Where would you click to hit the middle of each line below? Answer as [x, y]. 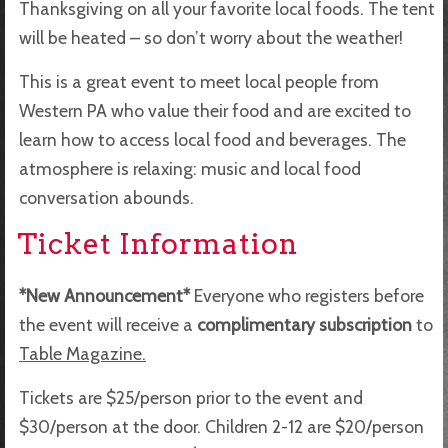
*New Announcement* [104, 295]
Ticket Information [157, 243]
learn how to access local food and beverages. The [212, 139]
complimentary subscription [304, 324]
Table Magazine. [82, 353]
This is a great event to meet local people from [199, 81]
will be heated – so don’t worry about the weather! [211, 37]
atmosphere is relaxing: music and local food [190, 168]
